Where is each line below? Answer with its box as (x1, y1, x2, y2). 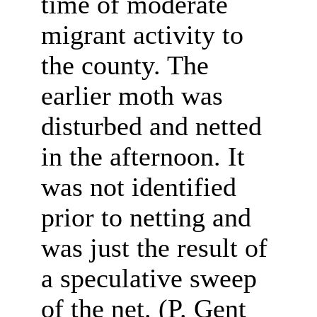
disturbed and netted (40, 112, 262, 141)
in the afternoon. (40, 142, 221, 171)
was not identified (40, 173, 236, 202)
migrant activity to (40, 21, 243, 50)
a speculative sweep (40, 264, 257, 293)
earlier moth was (40, 81, 223, 110)
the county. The (40, 51, 209, 80)
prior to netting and (40, 203, 251, 232)
